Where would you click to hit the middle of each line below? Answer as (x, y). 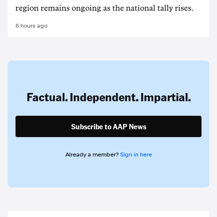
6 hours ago (31, 26)
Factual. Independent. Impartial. (108, 97)
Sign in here (136, 155)
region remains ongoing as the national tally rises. (104, 8)
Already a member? (93, 155)
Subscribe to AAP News (108, 126)
